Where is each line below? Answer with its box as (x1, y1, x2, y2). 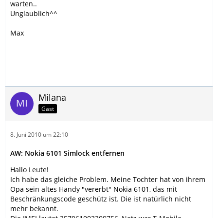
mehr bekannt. (10, 204, 58, 213)
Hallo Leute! (10, 165, 49, 174)
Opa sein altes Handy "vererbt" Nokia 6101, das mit (10, 184, 177, 194)
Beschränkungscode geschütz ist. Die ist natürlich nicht (10, 194, 191, 203)
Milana (38, 91, 66, 103)
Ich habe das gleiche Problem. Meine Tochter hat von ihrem (10, 175, 205, 184)
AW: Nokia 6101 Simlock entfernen (10, 148, 125, 158)
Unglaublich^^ (10, 9, 57, 18)
